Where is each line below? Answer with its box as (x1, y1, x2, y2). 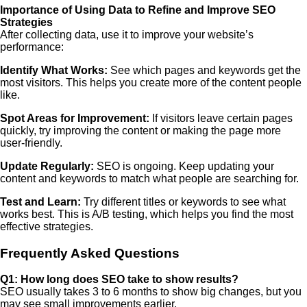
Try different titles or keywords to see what (81, 195, 286, 208)
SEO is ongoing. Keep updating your (94, 160, 274, 172)
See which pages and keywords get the (108, 64, 301, 76)
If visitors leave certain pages (149, 112, 293, 124)
